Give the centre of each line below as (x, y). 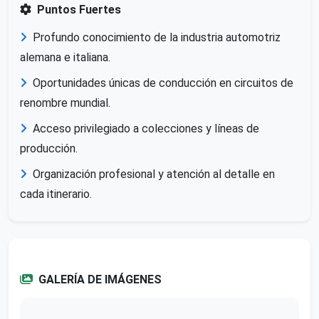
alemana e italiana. (65, 57)
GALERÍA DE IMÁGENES (100, 279)
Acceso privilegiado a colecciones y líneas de (146, 128)
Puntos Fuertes (79, 9)
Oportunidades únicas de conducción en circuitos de (163, 83)
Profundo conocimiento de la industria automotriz (157, 37)
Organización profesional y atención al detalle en (154, 174)
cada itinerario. (56, 194)
